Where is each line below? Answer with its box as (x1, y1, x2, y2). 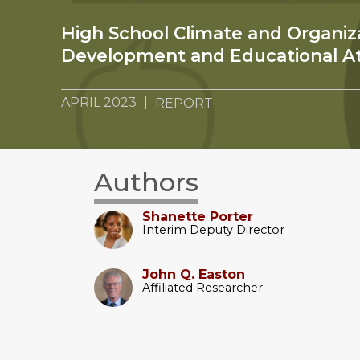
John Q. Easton (142, 266, 245, 282)
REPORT (155, 96, 214, 112)
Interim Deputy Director (142, 222, 284, 237)
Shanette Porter (142, 208, 253, 224)
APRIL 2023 (61, 95, 137, 111)
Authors (94, 166, 198, 198)
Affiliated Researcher (142, 280, 263, 295)
